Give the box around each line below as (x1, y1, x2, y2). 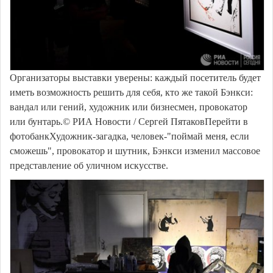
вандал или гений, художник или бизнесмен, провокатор (10, 102, 247, 112)
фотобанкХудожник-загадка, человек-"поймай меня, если (10, 131, 249, 141)
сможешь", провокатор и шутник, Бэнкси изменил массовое (10, 146, 260, 156)
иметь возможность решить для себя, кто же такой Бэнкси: (10, 87, 253, 97)
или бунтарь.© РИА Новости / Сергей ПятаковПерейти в (10, 116, 248, 127)
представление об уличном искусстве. (10, 160, 168, 171)
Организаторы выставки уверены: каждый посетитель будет (10, 73, 261, 83)
